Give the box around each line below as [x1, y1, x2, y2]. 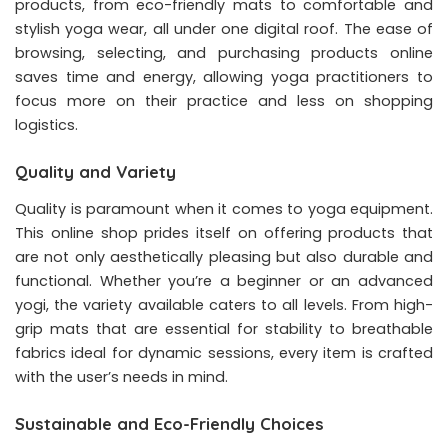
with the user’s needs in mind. [15, 367, 228, 388]
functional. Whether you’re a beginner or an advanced [15, 271, 433, 292]
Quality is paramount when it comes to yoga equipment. [15, 199, 433, 220]
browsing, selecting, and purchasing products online [15, 43, 433, 64]
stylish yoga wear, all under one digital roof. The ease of [15, 19, 433, 40]
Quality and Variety [15, 161, 176, 183]
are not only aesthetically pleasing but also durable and [15, 247, 433, 268]
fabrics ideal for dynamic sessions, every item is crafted [15, 343, 433, 364]
